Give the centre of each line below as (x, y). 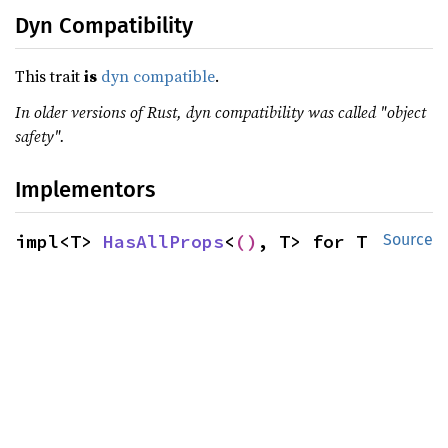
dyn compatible (158, 76)
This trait (49, 76)
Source (408, 239)
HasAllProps (163, 241)
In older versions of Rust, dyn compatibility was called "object (220, 112)
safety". (40, 136)
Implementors (85, 189)
